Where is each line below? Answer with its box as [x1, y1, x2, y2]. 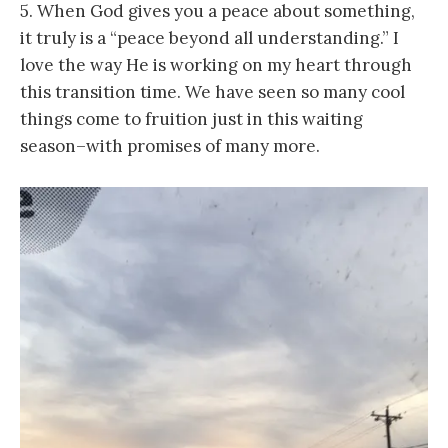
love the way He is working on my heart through [20, 53, 412, 76]
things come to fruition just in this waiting [20, 107, 363, 130]
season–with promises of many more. [20, 134, 320, 157]
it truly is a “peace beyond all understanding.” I [20, 26, 399, 49]
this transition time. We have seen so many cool [20, 80, 405, 103]
